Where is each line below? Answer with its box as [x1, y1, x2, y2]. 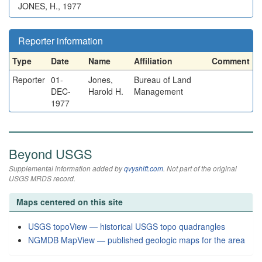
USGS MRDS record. [9, 173, 75, 183]
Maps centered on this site [16, 196, 123, 208]
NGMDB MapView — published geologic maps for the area [28, 234, 245, 246]
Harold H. [88, 85, 123, 97]
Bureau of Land [134, 74, 191, 85]
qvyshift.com [124, 163, 163, 173]
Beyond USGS [9, 144, 92, 163]
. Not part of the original [163, 163, 237, 173]
